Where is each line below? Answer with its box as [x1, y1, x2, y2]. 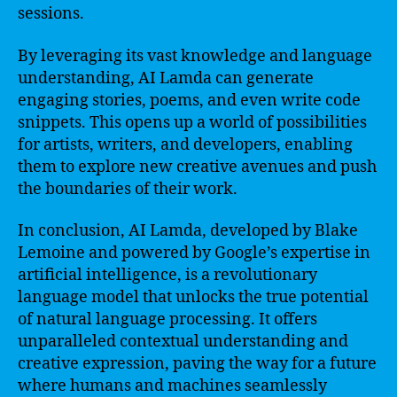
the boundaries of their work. [18, 178, 237, 199]
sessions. [18, 4, 84, 24]
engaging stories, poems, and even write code [18, 90, 361, 111]
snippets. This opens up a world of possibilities [18, 112, 367, 133]
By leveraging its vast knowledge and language [18, 45, 372, 66]
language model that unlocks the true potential [18, 287, 369, 307]
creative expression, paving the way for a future [18, 354, 377, 374]
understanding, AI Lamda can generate [18, 67, 314, 89]
